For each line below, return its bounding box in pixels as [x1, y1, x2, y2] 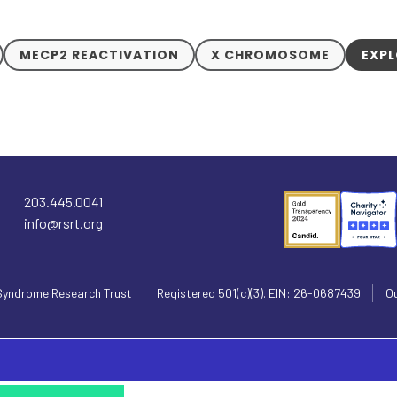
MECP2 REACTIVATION [19, 45, 180, 64]
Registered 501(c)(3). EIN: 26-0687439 [157, 285, 361, 301]
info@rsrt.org [23, 214, 103, 232]
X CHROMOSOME [211, 45, 331, 64]
